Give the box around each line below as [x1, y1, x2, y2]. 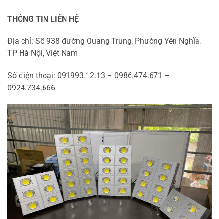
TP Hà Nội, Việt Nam [7, 48, 78, 58]
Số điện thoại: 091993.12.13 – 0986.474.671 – [7, 71, 170, 81]
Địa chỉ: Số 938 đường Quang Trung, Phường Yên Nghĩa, [7, 36, 201, 46]
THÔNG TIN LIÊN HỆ [7, 14, 79, 23]
